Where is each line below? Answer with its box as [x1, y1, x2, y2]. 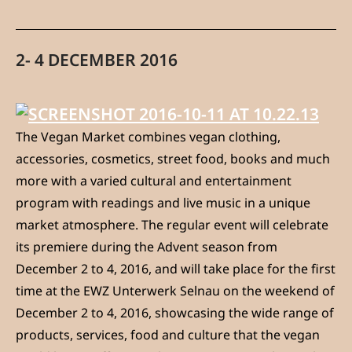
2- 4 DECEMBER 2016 [16, 49, 178, 71]
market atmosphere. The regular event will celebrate [16, 216, 328, 234]
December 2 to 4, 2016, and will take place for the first [16, 260, 335, 278]
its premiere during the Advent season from [16, 238, 277, 256]
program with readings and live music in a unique [16, 194, 310, 212]
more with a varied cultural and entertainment [16, 172, 291, 190]
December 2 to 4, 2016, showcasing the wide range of [16, 304, 334, 322]
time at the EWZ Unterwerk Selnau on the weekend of [16, 282, 335, 300]
